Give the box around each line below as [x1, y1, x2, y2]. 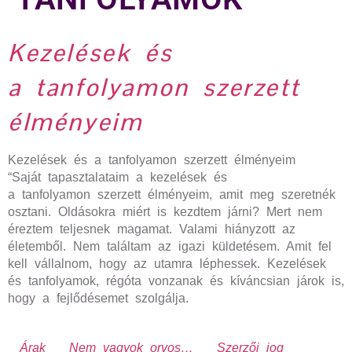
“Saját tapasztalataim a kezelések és [8, 170, 227, 184]
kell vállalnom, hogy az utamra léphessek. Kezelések [8, 257, 326, 270]
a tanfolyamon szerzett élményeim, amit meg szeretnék [8, 188, 335, 201]
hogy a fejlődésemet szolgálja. [8, 291, 189, 305]
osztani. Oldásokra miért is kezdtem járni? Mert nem [8, 205, 322, 218]
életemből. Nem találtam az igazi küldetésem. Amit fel [8, 240, 332, 253]
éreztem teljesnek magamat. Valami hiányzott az [8, 222, 295, 236]
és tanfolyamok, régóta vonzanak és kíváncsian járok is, [8, 274, 344, 288]
